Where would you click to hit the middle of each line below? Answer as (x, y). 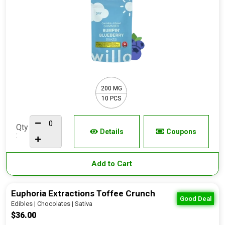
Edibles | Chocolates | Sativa (52, 204)
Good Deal (196, 199)
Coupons (181, 132)
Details (111, 132)
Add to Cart (113, 164)
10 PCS (111, 98)
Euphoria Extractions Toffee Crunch (83, 193)
